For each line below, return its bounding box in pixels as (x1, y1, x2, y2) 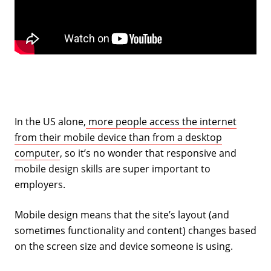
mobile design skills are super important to (15, 162, 211, 175)
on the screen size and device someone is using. (15, 239, 233, 253)
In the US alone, (15, 114, 86, 128)
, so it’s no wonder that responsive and (60, 146, 237, 160)
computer (15, 146, 60, 160)
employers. (15, 177, 65, 191)
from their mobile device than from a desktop (15, 130, 222, 144)
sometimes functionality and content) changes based (15, 223, 256, 237)
